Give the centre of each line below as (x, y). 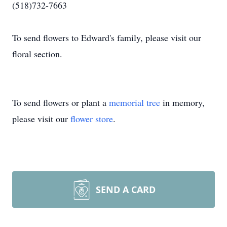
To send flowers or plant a (61, 102)
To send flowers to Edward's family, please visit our (107, 37)
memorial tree (135, 102)
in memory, (182, 102)
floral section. (37, 54)
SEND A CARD (126, 190)
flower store (92, 119)
